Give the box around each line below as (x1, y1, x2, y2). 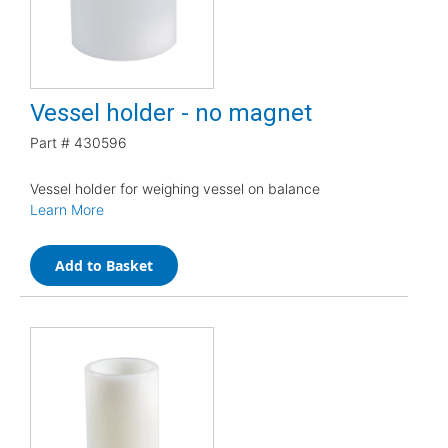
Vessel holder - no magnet (30, 98, 312, 127)
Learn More (30, 200, 104, 218)
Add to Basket (55, 255, 153, 275)
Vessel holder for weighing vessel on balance (30, 179, 320, 197)
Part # (30, 133, 70, 151)
